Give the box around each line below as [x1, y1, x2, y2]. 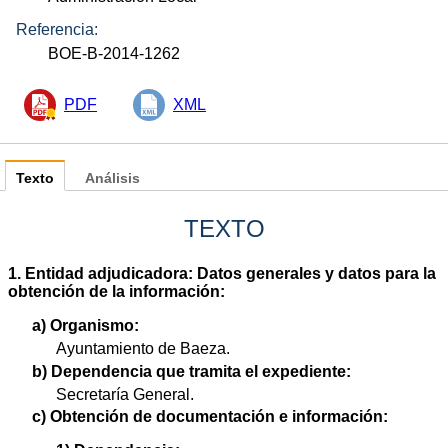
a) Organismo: [32, 317, 139, 335]
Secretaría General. [56, 385, 194, 403]
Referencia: [16, 20, 98, 38]
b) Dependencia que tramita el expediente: [32, 362, 351, 380]
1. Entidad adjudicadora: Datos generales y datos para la [8, 265, 436, 283]
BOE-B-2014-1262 [48, 44, 181, 62]
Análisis [85, 170, 140, 186]
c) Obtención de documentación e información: [32, 408, 388, 426]
